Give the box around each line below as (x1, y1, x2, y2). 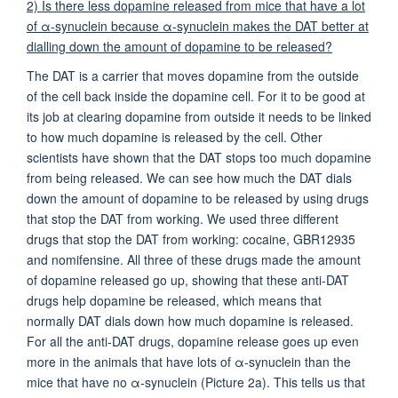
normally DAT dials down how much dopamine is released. (27, 311, 354, 330)
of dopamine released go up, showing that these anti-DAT (27, 270, 349, 289)
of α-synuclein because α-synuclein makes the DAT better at (27, 16, 369, 35)
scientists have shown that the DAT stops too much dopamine (27, 147, 371, 166)
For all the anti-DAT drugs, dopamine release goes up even (27, 331, 359, 350)
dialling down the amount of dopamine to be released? (27, 36, 332, 55)
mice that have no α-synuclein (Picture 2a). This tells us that (27, 372, 365, 391)
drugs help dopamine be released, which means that (27, 291, 322, 309)
